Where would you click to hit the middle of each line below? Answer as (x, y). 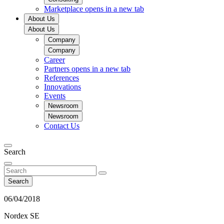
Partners (58, 69)
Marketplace (64, 9)
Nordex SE (22, 216)
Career (54, 60)
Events (55, 96)
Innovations (62, 87)
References (61, 78)
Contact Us (62, 126)
